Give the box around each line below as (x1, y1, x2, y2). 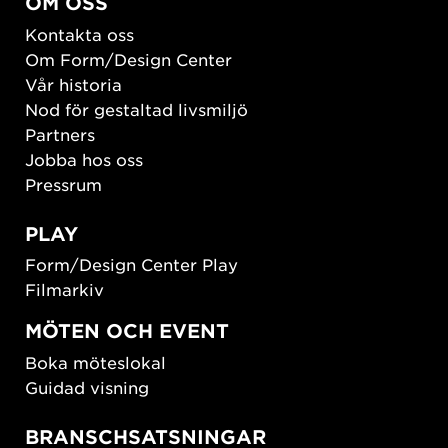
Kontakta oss (25, 23, 134, 44)
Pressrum (25, 173, 102, 194)
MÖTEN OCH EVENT (25, 319, 229, 343)
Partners (25, 123, 95, 144)
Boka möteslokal (25, 351, 166, 372)
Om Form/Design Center (25, 48, 232, 69)
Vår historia (25, 73, 122, 94)
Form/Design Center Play (25, 254, 238, 275)
